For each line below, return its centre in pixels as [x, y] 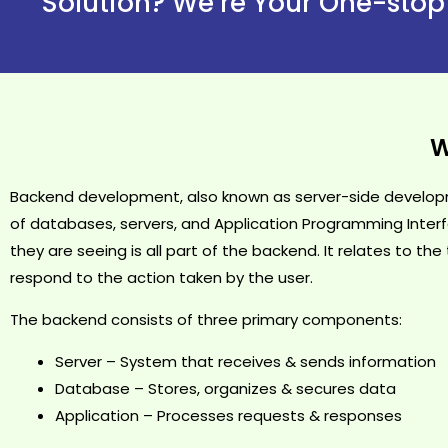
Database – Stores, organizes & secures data [225, 388]
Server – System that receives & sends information [245, 361]
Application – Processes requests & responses [228, 415]
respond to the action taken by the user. [161, 277]
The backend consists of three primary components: [206, 319]
